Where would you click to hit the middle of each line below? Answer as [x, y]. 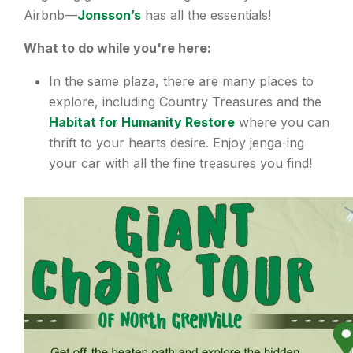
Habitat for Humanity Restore [142, 122]
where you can [282, 122]
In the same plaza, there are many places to [181, 81]
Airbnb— [50, 15]
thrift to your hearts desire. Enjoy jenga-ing [176, 142]
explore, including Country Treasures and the [185, 101]
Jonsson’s [109, 15]
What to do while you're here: [117, 48]
